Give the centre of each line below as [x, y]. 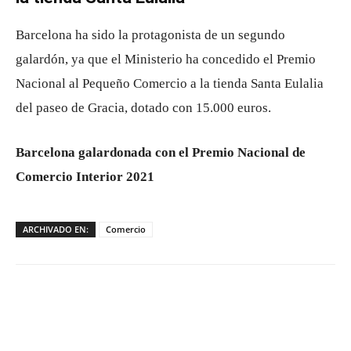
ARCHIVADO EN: [56, 230]
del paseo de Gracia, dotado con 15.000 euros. [143, 108]
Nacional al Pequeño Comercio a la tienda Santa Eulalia [170, 84]
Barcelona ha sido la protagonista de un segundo [150, 35]
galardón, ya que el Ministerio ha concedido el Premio [166, 60]
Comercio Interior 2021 [85, 177]
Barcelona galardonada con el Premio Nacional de [161, 153]
